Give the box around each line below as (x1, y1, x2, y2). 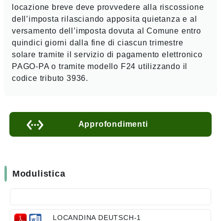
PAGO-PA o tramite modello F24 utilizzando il (12, 62, 188, 71)
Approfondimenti (78, 119, 148, 128)
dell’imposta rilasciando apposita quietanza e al (12, 14, 197, 23)
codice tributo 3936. (12, 74, 89, 82)
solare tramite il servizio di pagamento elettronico (12, 50, 203, 59)
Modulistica (12, 168, 66, 179)
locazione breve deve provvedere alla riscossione (12, 2, 204, 11)
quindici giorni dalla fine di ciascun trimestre (12, 38, 184, 47)
